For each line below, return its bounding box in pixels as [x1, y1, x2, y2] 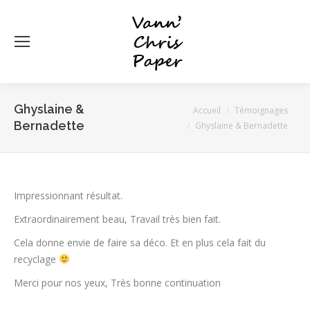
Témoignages [235, 104, 288, 116]
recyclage [14, 253, 59, 266]
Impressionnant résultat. [14, 189, 122, 202]
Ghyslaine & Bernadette [195, 119, 288, 131]
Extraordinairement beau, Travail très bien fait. [14, 212, 221, 226]
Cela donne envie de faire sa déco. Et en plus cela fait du [14, 236, 266, 249]
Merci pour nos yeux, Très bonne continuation [14, 276, 221, 289]
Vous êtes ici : [126, 102, 188, 116]
